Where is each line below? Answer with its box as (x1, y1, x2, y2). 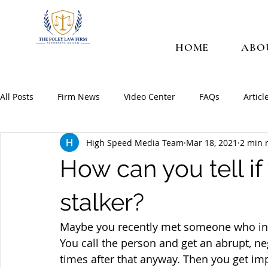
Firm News (57, 90, 100, 102)
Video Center (124, 90, 175, 102)
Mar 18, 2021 (186, 136, 237, 148)
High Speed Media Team (86, 136, 184, 148)
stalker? (60, 188, 144, 216)
